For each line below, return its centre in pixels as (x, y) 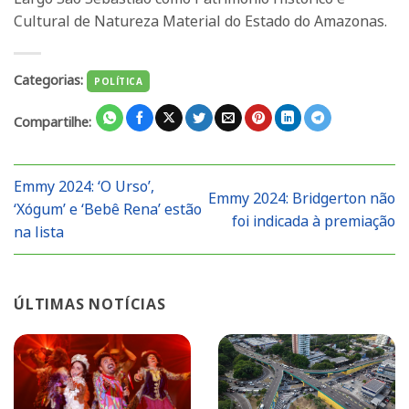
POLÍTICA (119, 82)
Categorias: (50, 80)
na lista (39, 232)
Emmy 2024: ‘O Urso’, (84, 187)
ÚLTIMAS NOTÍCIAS (90, 304)
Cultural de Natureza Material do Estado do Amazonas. (200, 21)
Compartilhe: (54, 121)
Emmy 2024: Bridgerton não (302, 198)
